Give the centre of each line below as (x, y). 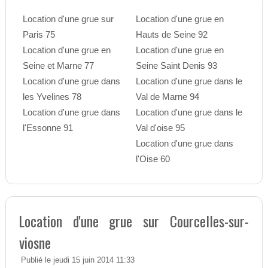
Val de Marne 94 (167, 97)
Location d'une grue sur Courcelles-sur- (134, 221)
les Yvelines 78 (52, 97)
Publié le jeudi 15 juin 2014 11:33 (77, 261)
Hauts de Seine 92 (171, 35)
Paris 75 (39, 35)
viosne (35, 243)
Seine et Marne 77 (58, 66)
